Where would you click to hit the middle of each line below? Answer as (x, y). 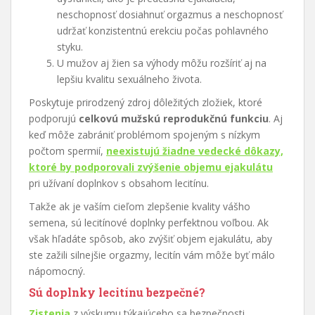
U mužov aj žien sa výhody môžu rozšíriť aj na (162, 63)
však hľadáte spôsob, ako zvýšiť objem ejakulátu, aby (150, 239)
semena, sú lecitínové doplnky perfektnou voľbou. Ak (149, 223)
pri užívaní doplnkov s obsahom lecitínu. (119, 184)
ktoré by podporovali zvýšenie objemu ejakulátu (151, 167)
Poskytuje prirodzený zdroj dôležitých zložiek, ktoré (146, 103)
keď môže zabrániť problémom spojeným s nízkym (144, 135)
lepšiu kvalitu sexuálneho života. (129, 79)
